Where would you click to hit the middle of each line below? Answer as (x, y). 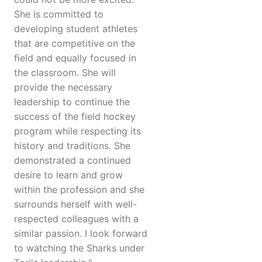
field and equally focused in (75, 58)
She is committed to (59, 14)
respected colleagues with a (76, 219)
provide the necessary (63, 87)
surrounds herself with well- (75, 204)
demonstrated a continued (73, 161)
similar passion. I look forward (81, 234)
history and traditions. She (72, 146)
